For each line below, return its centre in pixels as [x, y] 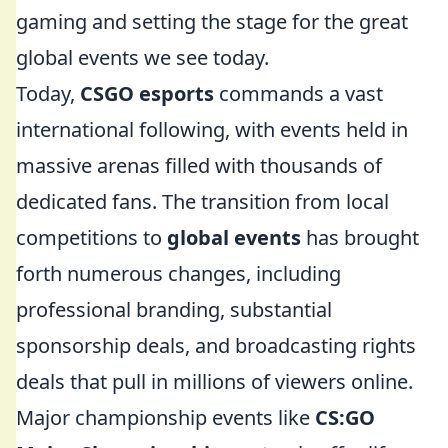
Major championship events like [165, 417]
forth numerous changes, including [178, 273]
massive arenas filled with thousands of [199, 165]
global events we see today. [142, 57]
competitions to [91, 237]
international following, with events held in [212, 129]
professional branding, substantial [174, 309]
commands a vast [298, 93]
